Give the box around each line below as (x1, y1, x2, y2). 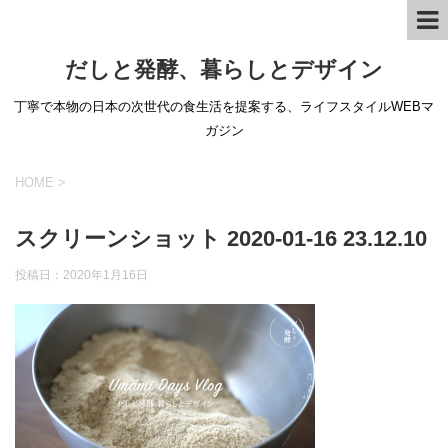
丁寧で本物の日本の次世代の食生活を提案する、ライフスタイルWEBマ (14, 99, 434, 114)
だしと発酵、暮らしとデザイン (65, 57, 383, 82)
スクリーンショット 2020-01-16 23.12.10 (15, 226, 427, 251)
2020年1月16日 (63, 268, 148, 282)
